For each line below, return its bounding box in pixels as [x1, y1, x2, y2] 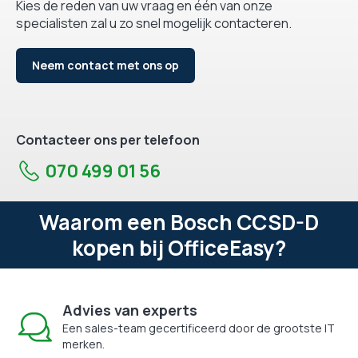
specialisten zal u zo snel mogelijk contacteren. [16, 14, 292, 33]
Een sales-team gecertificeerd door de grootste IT [62, 320, 335, 336]
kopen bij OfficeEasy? [72, 233, 286, 263]
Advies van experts [62, 300, 197, 320]
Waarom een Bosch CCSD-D [39, 208, 319, 237]
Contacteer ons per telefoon [16, 131, 200, 149]
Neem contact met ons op [32, 58, 179, 74]
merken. [62, 336, 105, 352]
